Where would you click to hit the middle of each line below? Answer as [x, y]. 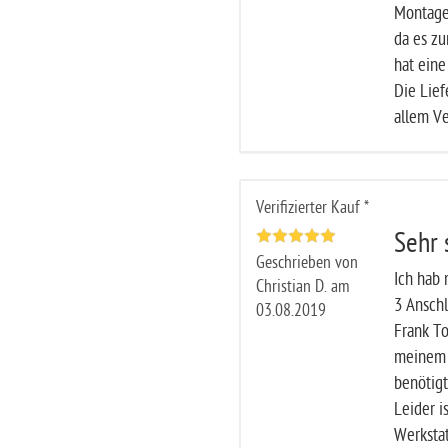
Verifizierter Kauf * [312, 207]
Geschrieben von [306, 262]
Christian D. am [302, 286]
